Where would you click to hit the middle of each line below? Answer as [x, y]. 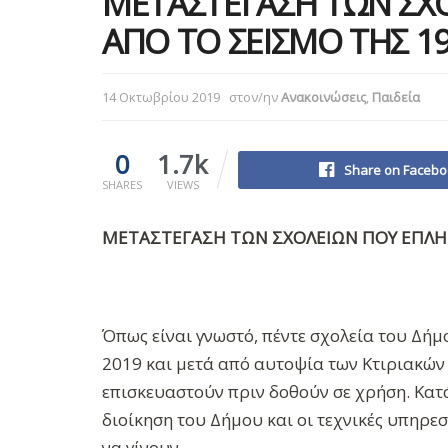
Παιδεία [396, 96]
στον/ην [253, 96]
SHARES [122, 184]
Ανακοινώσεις [323, 96]
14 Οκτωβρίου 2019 [161, 96]
